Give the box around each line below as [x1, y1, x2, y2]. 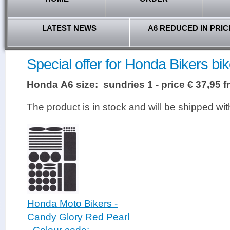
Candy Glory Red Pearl [27, 212, 129, 222]
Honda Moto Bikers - [27, 198, 118, 209]
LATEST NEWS [42, 24, 97, 32]
